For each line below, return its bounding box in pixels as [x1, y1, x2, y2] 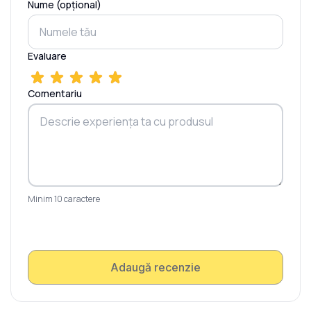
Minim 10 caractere [28, 193, 100, 205]
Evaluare [28, 49, 67, 63]
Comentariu [28, 87, 82, 101]
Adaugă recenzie [110, 260, 201, 275]
